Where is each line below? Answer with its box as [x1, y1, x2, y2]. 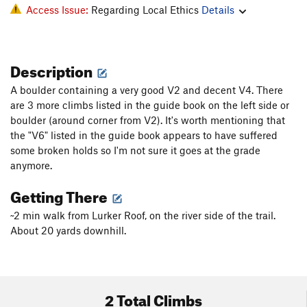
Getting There [10, 182, 110, 207]
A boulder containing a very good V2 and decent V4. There [10, 84, 283, 97]
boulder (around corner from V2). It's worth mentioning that [10, 114, 285, 127]
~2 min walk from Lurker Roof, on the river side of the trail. [10, 209, 275, 222]
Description [10, 57, 95, 82]
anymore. [10, 159, 55, 172]
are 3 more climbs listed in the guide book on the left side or [10, 99, 289, 112]
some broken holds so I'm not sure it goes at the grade [10, 144, 260, 157]
